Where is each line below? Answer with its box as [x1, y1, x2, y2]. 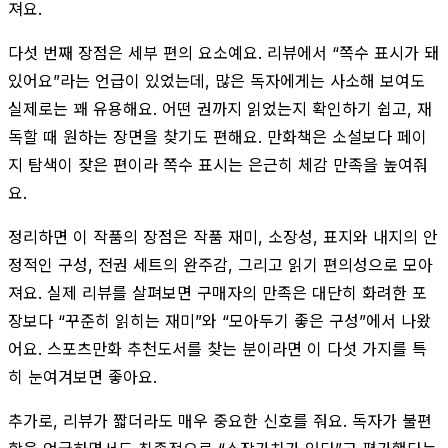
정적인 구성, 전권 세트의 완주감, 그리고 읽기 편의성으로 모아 [8, 254, 433, 275]
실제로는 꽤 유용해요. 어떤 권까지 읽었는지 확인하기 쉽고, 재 [8, 98, 432, 119]
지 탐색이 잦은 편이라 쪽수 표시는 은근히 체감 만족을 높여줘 [8, 154, 428, 175]
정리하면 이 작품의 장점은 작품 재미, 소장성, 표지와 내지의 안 [8, 226, 438, 247]
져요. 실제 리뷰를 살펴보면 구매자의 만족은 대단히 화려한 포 [8, 282, 427, 303]
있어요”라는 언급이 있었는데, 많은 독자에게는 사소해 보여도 [8, 70, 425, 91]
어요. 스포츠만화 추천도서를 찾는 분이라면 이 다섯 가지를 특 [8, 338, 427, 359]
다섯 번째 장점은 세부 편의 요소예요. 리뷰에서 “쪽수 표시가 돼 [8, 42, 439, 63]
